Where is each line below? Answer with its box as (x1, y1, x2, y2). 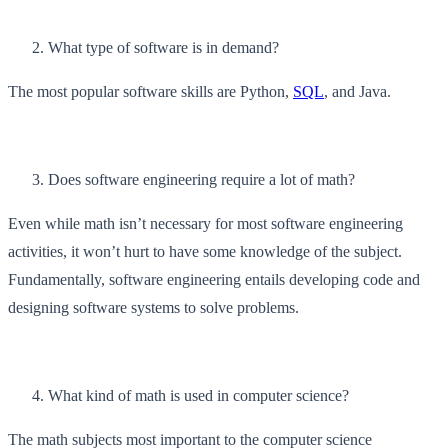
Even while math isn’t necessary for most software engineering (8, 214, 403, 232)
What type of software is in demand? (48, 38, 279, 56)
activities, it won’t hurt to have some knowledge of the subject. (8, 242, 402, 260)
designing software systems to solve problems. (8, 298, 299, 316)
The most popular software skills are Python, (8, 82, 293, 100)
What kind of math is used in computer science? (48, 386, 349, 404)
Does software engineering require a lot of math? (48, 170, 355, 188)
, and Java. (324, 82, 391, 100)
